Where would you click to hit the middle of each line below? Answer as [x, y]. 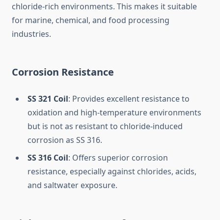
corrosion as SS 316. [65, 140]
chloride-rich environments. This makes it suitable [104, 7]
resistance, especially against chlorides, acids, [112, 172]
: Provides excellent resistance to [129, 99]
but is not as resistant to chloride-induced [105, 126]
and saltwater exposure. [72, 185]
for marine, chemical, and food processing [91, 20]
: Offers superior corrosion [118, 158]
